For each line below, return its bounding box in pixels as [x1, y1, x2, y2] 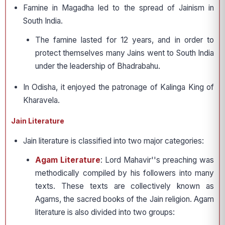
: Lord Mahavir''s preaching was [100, 155, 214, 165]
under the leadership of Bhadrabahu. [35, 61, 160, 71]
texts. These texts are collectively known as [35, 181, 214, 191]
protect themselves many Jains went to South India [35, 48, 214, 58]
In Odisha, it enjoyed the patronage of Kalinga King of [23, 82, 214, 92]
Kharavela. [23, 95, 60, 105]
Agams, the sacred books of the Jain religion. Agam [35, 194, 214, 204]
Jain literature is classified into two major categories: [23, 136, 204, 146]
